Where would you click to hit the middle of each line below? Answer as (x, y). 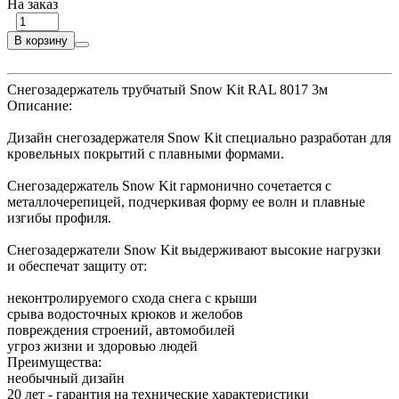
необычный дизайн (66, 378)
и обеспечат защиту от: (77, 265)
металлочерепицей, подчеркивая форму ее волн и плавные (186, 201)
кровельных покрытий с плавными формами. (146, 153)
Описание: (40, 105)
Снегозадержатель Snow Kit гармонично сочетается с (169, 185)
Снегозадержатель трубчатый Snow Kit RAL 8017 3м (167, 89)
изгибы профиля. (59, 217)
